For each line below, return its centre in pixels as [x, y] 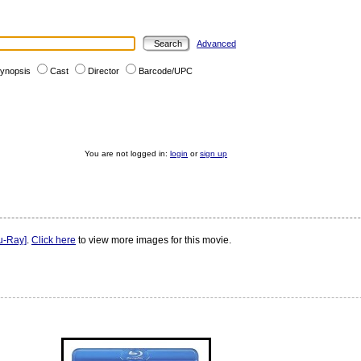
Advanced [216, 44]
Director [104, 71]
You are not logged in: [127, 154]
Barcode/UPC [166, 71]
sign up [214, 154]
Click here [54, 240]
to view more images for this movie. [154, 240]
